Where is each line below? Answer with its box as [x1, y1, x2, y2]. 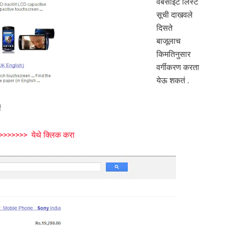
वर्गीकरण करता [156, 63, 199, 73]
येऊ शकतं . [156, 76, 189, 86]
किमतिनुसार [156, 49, 191, 60]
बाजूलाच [156, 36, 181, 46]
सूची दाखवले [156, 10, 193, 20]
